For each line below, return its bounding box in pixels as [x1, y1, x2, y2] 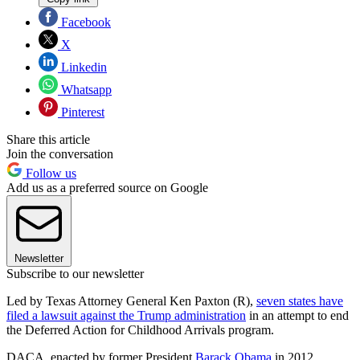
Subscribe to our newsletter [6, 267, 144, 281]
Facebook [58, 15, 111, 30]
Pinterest [58, 105, 104, 120]
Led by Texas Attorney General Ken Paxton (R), [6, 294, 256, 309]
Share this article [6, 133, 90, 147]
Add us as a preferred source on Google [6, 181, 208, 195]
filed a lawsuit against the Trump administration [6, 309, 246, 323]
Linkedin [58, 60, 107, 75]
